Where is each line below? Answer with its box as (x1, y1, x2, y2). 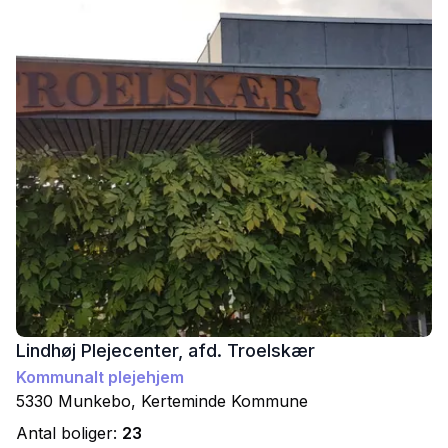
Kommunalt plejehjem (16, 367, 184, 388)
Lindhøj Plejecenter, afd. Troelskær (16, 340, 315, 362)
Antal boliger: (16, 423, 122, 444)
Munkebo (58, 391, 131, 412)
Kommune (226, 391, 308, 412)
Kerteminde (141, 391, 226, 412)
